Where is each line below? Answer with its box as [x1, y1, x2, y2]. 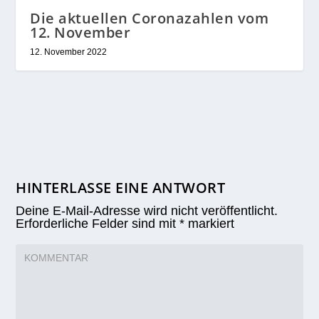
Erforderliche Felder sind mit [16, 216, 180, 231]
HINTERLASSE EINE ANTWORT [16, 177, 226, 197]
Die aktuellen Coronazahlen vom [30, 8, 269, 28]
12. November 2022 [30, 46, 108, 57]
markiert [184, 216, 235, 231]
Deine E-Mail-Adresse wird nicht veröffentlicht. [16, 203, 278, 218]
